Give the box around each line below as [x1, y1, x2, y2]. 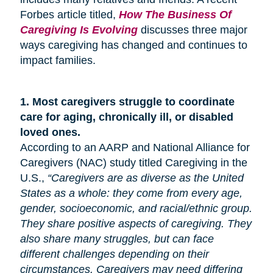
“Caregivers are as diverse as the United [47, 171, 244, 184]
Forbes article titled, [19, 8, 119, 21]
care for [19, 110, 63, 123]
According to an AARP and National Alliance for [19, 141, 250, 154]
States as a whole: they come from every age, [19, 186, 243, 199]
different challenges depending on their [19, 247, 209, 260]
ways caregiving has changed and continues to [19, 38, 247, 51]
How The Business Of [118, 8, 232, 21]
